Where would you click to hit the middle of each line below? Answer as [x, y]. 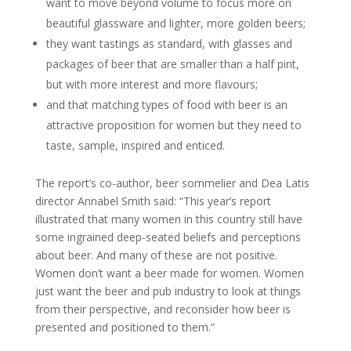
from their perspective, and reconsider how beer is [163, 309]
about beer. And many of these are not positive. [156, 255]
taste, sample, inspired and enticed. [135, 145]
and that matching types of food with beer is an [166, 105]
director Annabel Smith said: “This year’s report [153, 201]
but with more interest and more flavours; [152, 84]
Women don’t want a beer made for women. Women [169, 273]
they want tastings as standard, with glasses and [169, 43]
